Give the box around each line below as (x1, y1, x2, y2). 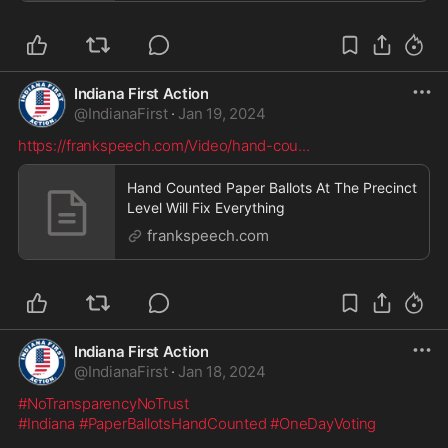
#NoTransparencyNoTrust (18, 393, 189, 413)
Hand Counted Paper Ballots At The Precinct (127, 178, 417, 196)
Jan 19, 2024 (178, 103, 266, 123)
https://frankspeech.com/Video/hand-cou (18, 135, 299, 155)
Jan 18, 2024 (178, 361, 266, 381)
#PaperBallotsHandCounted (78, 413, 267, 433)
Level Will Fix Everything (127, 198, 285, 216)
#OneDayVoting (270, 413, 377, 433)
